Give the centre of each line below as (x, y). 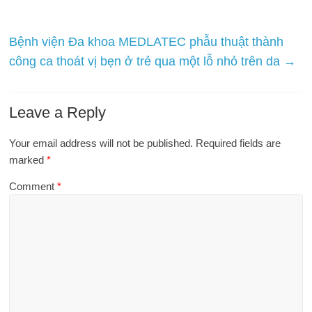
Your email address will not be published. (101, 143)
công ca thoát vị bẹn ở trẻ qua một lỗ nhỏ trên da (147, 61)
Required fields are (239, 143)
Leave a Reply (58, 112)
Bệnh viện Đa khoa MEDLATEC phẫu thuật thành (147, 42)
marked (28, 160)
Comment (33, 186)
